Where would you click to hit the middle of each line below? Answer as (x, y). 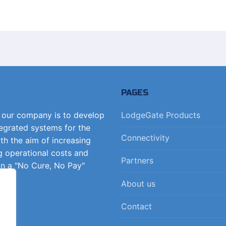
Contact (136, 206)
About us (138, 183)
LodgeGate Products (160, 115)
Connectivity (145, 138)
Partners (137, 161)
